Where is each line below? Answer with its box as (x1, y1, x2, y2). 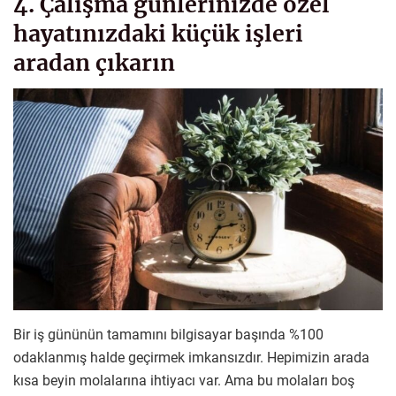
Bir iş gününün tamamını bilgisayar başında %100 (13, 326, 324, 344)
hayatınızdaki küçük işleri (13, 19, 303, 48)
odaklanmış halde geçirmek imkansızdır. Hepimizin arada (13, 349, 369, 367)
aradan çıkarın (13, 48, 175, 77)
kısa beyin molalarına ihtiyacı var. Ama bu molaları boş (13, 372, 354, 390)
